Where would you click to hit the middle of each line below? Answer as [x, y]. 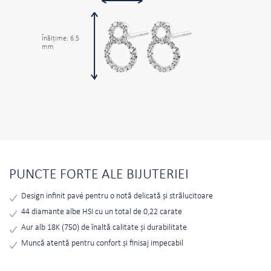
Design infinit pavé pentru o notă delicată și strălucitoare [117, 197]
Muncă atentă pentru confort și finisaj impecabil [102, 244]
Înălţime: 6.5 [60, 39]
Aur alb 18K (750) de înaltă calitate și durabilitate [104, 228]
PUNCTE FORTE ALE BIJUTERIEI [99, 175]
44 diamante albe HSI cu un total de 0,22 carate [102, 212]
